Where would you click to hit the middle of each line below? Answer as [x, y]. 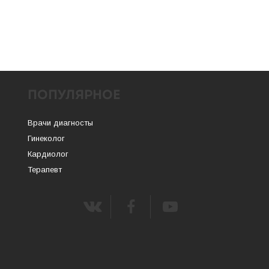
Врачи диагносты [60, 123]
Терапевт [45, 170]
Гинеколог [46, 138]
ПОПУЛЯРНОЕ [74, 96]
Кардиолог [48, 154]
